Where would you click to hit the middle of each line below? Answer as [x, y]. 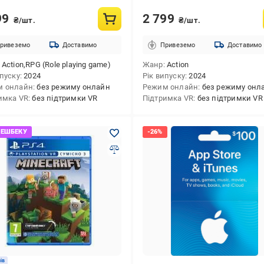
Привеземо [178, 45]
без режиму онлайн [73, 87]
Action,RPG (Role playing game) [56, 65]
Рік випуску [164, 76]
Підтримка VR [168, 98]
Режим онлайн [170, 87]
